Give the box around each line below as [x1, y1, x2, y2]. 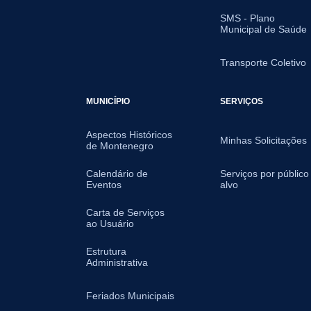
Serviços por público [220, 168, 310, 179]
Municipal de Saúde [220, 24, 308, 35]
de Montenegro [86, 140, 153, 151]
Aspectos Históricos [86, 129, 172, 140]
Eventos [86, 179, 121, 190]
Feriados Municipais [86, 290, 174, 301]
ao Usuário [86, 218, 134, 229]
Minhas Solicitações [220, 135, 308, 146]
